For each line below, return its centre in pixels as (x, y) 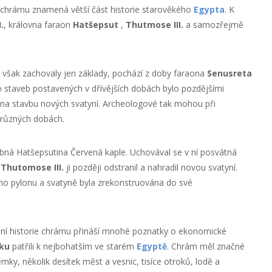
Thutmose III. (154, 25)
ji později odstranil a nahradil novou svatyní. (151, 168)
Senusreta (229, 73)
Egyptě (151, 246)
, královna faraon (38, 25)
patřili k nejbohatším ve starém (73, 246)
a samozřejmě (213, 25)
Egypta (209, 10)
